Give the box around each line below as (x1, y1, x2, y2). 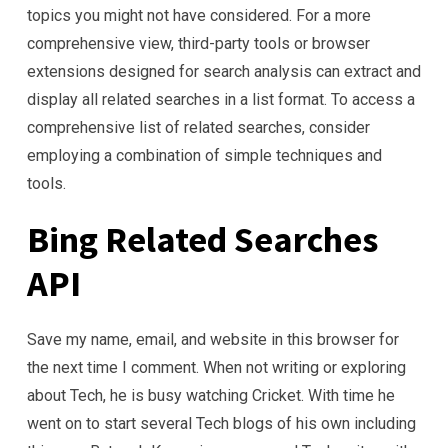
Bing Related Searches (27, 217, 378, 262)
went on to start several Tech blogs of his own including (27, 414, 416, 433)
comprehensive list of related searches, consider (27, 118, 370, 137)
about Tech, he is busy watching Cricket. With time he (27, 386, 395, 405)
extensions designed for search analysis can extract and (27, 62, 421, 81)
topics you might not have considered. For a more (27, 6, 371, 25)
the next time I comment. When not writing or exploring (27, 358, 406, 377)
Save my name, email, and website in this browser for (27, 330, 399, 349)
